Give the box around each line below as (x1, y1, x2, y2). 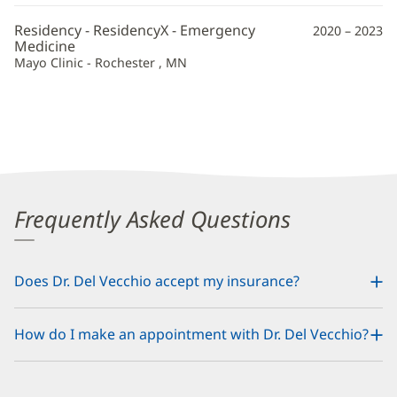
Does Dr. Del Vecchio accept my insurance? (14, 271, 300, 292)
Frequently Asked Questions (14, 204, 291, 236)
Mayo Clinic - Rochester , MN (14, 53, 187, 71)
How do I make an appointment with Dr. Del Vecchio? (14, 324, 369, 345)
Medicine (14, 35, 75, 56)
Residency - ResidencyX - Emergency (14, 19, 255, 40)
